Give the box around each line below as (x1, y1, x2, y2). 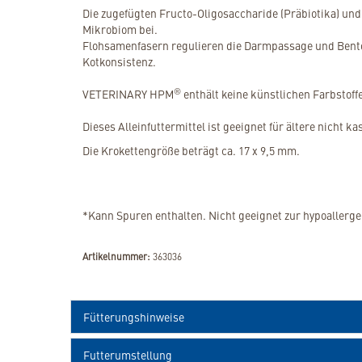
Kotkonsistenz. (82, 53, 156, 70)
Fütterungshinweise (83, 309, 184, 326)
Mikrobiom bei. (82, 21, 158, 38)
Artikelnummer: (82, 250, 150, 263)
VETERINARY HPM (82, 86, 174, 103)
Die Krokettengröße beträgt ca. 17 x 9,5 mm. (82, 142, 300, 159)
